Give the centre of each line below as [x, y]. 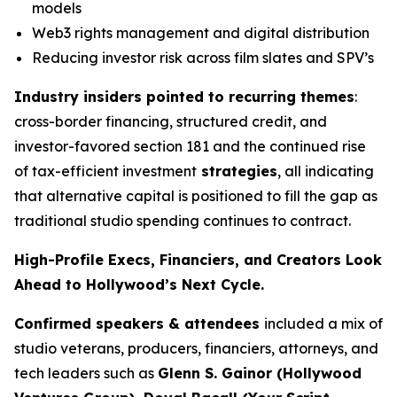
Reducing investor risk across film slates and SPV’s [203, 58]
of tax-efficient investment [105, 171]
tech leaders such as [86, 373]
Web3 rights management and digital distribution [201, 33]
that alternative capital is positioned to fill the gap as [196, 196]
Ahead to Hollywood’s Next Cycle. [139, 284]
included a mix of [323, 323]
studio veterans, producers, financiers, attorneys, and [196, 348]
